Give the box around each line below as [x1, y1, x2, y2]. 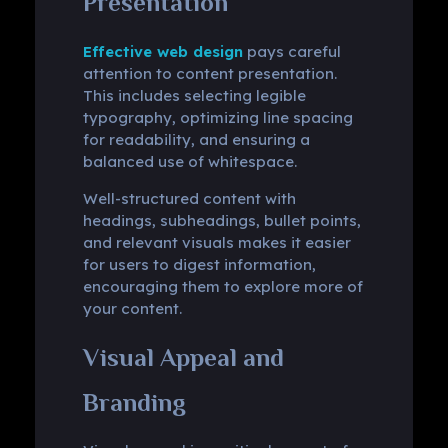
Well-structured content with [82, 188, 296, 208]
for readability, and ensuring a [82, 129, 310, 149]
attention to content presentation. [82, 63, 337, 83]
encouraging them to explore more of [82, 276, 363, 296]
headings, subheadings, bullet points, [82, 210, 361, 230]
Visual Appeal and [82, 342, 284, 372]
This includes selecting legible [82, 85, 306, 105]
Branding [82, 387, 186, 417]
